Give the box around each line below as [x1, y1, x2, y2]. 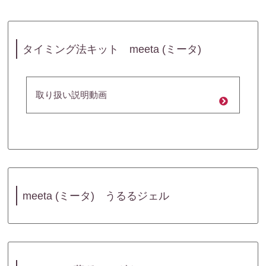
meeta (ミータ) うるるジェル [23, 189, 169, 202]
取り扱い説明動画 [36, 90, 107, 100]
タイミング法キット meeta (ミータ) [23, 43, 201, 55]
